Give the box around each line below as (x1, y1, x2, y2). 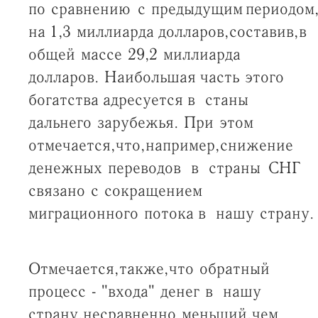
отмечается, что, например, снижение (28, 136, 293, 155)
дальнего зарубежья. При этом (28, 114, 251, 132)
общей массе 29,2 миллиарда (28, 45, 239, 64)
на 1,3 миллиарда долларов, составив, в (28, 23, 311, 41)
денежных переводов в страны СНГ (28, 159, 300, 177)
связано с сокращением (28, 182, 199, 200)
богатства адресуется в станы (28, 91, 251, 109)
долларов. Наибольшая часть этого (28, 68, 284, 87)
